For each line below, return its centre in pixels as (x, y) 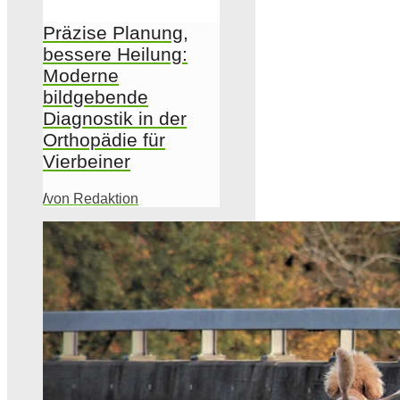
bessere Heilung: (115, 54)
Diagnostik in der (115, 118)
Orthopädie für (104, 139)
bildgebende (96, 96)
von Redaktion (92, 198)
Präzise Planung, (116, 32)
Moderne (81, 75)
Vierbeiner (87, 161)
